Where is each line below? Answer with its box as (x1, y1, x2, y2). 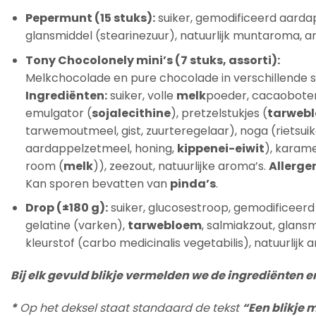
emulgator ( (25, 104, 92, 121)
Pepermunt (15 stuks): (25, 10, 155, 27)
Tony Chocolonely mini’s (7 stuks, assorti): (25, 51, 280, 68)
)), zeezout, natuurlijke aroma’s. (92, 157, 269, 174)
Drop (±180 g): (25, 200, 108, 217)
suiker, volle (107, 87, 176, 104)
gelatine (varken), (25, 217, 128, 234)
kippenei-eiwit (176, 140, 265, 157)
